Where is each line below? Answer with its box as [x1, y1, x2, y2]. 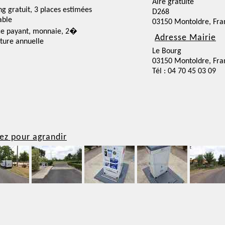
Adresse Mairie [155, 33, 216, 43]
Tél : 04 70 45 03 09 [152, 67, 216, 75]
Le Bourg [152, 47, 181, 55]
